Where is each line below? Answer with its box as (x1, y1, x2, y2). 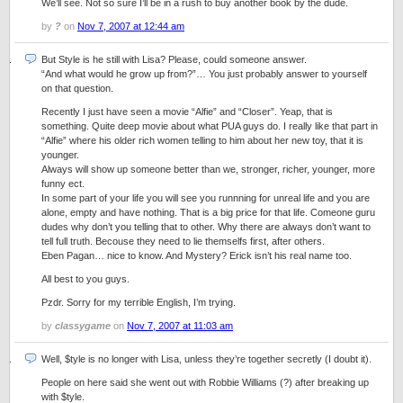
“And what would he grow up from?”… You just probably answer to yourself (41, 68, 367, 79)
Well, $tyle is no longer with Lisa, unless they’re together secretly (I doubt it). (41, 354, 372, 364)
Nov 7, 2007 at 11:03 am (127, 320, 233, 331)
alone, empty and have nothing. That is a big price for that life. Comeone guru (41, 207, 375, 218)
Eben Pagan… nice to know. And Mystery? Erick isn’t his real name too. (41, 250, 352, 261)
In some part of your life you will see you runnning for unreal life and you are (41, 193, 370, 203)
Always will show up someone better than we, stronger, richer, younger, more (41, 164, 375, 175)
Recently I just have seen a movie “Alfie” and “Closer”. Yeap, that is (41, 106, 333, 117)
